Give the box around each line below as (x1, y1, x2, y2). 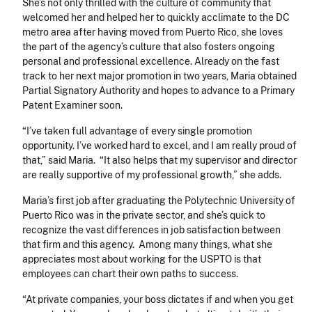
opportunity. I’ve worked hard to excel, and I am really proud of (22, 140, 297, 152)
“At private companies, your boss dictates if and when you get (22, 294, 293, 306)
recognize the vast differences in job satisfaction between (22, 224, 281, 236)
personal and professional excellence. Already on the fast (22, 56, 279, 68)
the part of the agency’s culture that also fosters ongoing (22, 41, 275, 53)
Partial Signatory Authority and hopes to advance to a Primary (22, 85, 295, 97)
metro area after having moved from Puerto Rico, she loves (22, 26, 283, 38)
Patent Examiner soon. (22, 100, 131, 111)
